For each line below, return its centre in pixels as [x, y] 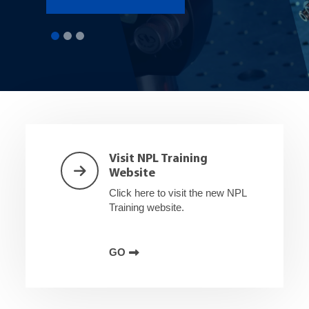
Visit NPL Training [159, 159]
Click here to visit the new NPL [178, 193]
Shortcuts [47, 132]
